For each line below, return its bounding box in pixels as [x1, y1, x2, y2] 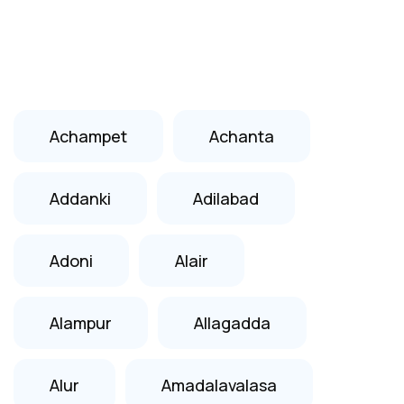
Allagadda [194, 311, 271, 334]
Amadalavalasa [161, 373, 277, 396]
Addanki [50, 187, 111, 209]
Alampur [50, 311, 112, 334]
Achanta [209, 124, 274, 147]
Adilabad [193, 187, 259, 209]
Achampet [50, 124, 127, 147]
